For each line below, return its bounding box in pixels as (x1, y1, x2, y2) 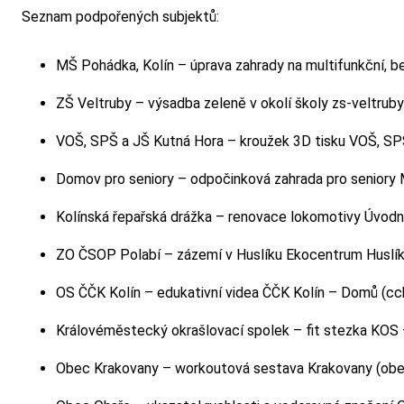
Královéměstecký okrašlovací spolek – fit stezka (56, 322, 371, 340)
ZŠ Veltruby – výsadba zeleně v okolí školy (56, 95, 332, 113)
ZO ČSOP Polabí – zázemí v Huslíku (56, 246, 286, 264)
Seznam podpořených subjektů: (22, 8, 219, 26)
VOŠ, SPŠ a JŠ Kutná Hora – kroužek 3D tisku (56, 133, 349, 151)
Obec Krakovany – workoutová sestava (56, 360, 308, 378)
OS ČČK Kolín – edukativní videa (56, 284, 262, 302)
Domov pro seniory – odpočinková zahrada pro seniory (56, 170, 399, 188)
